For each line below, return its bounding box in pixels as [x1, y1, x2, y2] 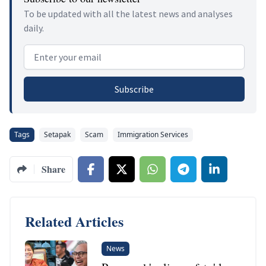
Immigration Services [118, 129, 188, 140]
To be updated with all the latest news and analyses [24, 8, 233, 20]
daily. [24, 22, 44, 34]
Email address [23, 45, 86, 58]
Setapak [44, 129, 71, 140]
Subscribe [115, 83, 154, 96]
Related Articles [25, 211, 123, 232]
